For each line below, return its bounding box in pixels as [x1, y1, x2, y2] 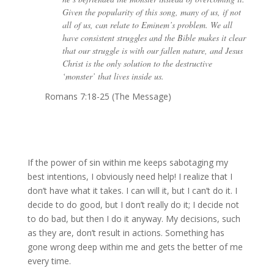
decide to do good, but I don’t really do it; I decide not [27, 198, 239, 210]
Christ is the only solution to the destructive [62, 57, 212, 69]
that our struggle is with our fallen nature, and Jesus [62, 44, 243, 56]
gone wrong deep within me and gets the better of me [27, 240, 243, 253]
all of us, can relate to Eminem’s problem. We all [62, 18, 232, 31]
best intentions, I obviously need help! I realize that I [27, 170, 232, 182]
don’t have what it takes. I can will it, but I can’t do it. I [27, 184, 237, 196]
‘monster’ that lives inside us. [62, 70, 164, 82]
